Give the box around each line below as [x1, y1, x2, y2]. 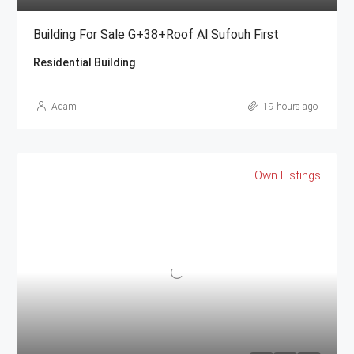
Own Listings [254, 168, 321, 183]
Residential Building [33, 56, 135, 70]
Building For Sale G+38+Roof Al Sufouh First [33, 27, 279, 43]
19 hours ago [261, 101, 318, 113]
